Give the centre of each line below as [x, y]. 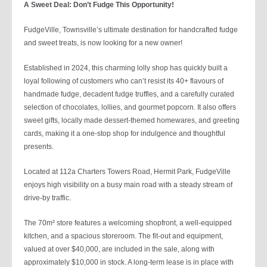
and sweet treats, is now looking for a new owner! [103, 43]
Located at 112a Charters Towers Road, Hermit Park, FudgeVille [127, 172]
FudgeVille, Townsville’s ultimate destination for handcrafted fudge [131, 30]
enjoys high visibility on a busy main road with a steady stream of [128, 185]
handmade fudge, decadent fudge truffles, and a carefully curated [129, 94]
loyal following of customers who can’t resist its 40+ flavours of [124, 81]
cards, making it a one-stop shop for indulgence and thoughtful [125, 133]
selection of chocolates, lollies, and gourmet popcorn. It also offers [130, 107]
